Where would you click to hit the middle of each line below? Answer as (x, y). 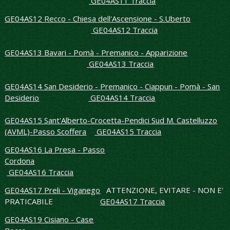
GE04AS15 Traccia (128, 132)
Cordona (20, 161)
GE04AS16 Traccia (40, 172)
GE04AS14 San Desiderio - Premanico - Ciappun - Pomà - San (112, 87)
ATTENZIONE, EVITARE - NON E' (162, 190)
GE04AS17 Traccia (133, 202)
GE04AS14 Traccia (122, 98)
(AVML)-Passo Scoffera (46, 132)
